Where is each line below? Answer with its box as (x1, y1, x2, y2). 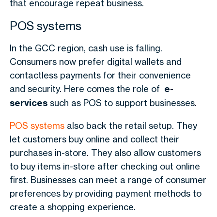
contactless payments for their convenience (10, 70, 191, 80)
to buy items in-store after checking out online (10, 161, 200, 171)
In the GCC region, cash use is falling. (10, 43, 162, 53)
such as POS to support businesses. (47, 97, 197, 108)
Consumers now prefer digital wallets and (10, 56, 182, 67)
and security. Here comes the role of (10, 83, 164, 94)
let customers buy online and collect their (10, 134, 179, 144)
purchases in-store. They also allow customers (10, 147, 201, 158)
